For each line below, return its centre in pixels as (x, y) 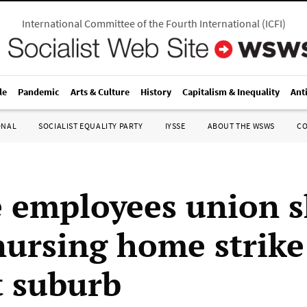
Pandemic (39, 92)
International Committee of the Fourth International (140, 23)
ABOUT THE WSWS (241, 126)
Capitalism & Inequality (231, 92)
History (156, 92)
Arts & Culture (100, 92)
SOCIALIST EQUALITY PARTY (91, 126)
